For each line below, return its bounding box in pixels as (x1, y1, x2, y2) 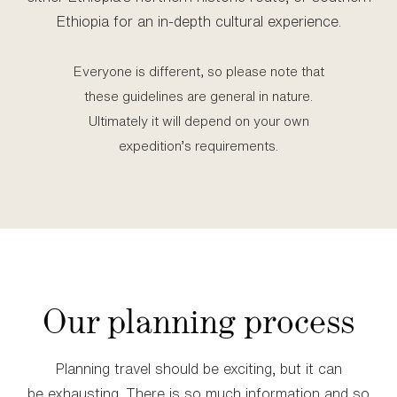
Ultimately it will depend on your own (88, 114, 309, 128)
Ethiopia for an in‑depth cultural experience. (56, 14, 341, 28)
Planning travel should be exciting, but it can (55, 362, 342, 376)
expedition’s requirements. (119, 139, 278, 152)
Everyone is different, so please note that (73, 65, 324, 78)
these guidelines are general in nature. (84, 90, 313, 103)
